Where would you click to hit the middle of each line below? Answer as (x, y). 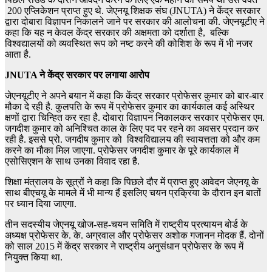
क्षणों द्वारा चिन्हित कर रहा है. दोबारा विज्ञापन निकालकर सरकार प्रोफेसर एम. (135, 118)
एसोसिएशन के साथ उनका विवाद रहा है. (72, 161)
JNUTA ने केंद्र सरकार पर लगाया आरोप (77, 75)
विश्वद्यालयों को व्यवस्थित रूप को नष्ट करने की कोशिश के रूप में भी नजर (129, 44)
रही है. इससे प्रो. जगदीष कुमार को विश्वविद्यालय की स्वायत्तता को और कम (132, 140)
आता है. (18, 55)
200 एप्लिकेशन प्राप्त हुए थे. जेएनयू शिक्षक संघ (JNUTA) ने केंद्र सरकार (133, 11)
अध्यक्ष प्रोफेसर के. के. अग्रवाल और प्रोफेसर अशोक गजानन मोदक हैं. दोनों (134, 236)
